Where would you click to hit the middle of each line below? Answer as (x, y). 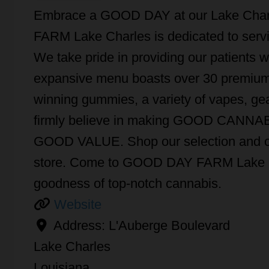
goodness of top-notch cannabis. (128, 184)
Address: (81, 226)
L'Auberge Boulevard (169, 226)
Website (77, 205)
